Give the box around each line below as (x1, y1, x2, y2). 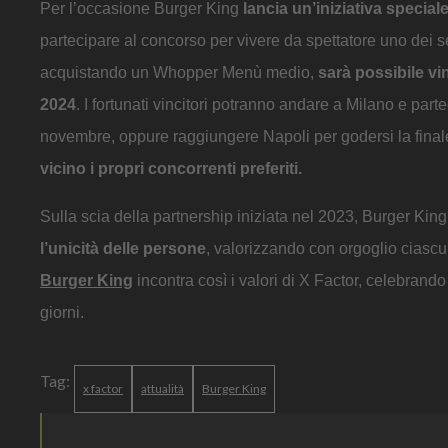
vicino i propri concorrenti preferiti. (40, 159, 302, 177)
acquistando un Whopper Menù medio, (40, 63, 318, 81)
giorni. (40, 303, 84, 321)
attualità (141, 380, 184, 396)
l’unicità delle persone (40, 239, 206, 257)
